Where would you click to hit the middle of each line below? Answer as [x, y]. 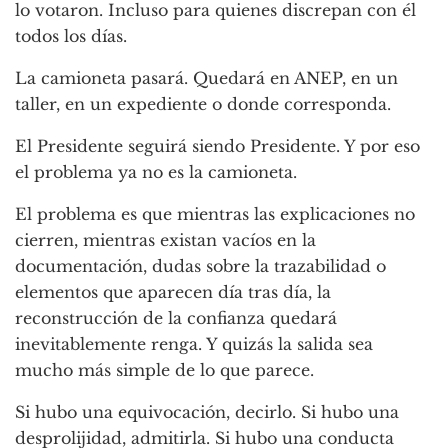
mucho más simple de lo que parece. [164, 370]
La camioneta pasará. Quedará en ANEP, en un [206, 78]
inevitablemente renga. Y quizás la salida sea [194, 344]
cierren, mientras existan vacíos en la [165, 240]
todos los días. [71, 36]
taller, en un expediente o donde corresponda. [203, 104]
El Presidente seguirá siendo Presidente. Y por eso [217, 146]
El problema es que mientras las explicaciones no [215, 214]
